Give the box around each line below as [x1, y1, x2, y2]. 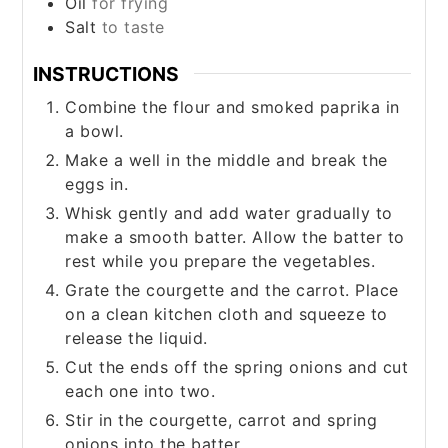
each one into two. [65, 381, 216, 402]
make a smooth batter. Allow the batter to [65, 227, 405, 248]
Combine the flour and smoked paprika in [65, 97, 400, 118]
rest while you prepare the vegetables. [65, 251, 376, 272]
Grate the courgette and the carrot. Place [65, 280, 399, 301]
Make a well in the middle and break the [65, 150, 388, 171]
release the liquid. [65, 328, 208, 349]
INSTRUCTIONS [33, 61, 180, 86]
